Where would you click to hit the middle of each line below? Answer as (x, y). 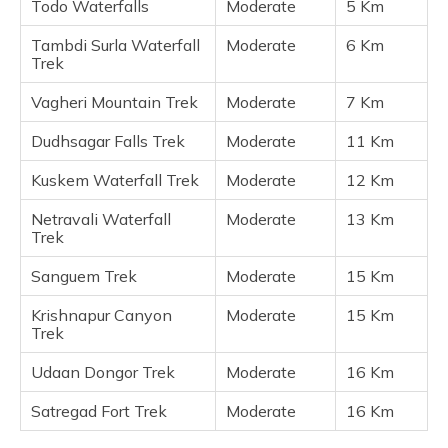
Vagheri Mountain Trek (114, 102)
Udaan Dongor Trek (103, 372)
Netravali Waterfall (101, 219)
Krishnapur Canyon (101, 315)
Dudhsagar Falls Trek (108, 141)
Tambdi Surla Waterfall (115, 45)
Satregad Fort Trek (99, 411)
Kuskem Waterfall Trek (115, 180)
